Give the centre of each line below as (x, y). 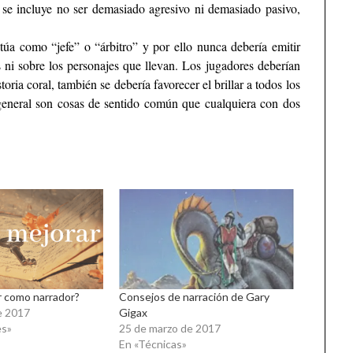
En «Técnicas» (152, 344)
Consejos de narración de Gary (194, 297)
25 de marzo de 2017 (169, 329)
